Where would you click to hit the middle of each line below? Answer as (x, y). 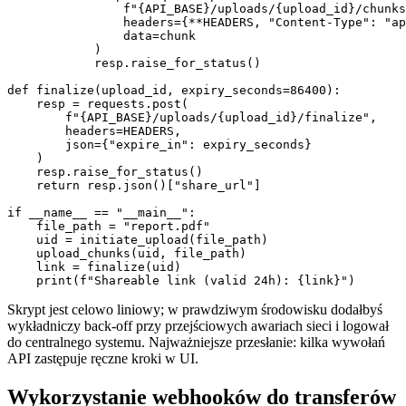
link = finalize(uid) (94, 267)
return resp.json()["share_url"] (134, 186)
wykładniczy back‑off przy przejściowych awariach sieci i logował (198, 326)
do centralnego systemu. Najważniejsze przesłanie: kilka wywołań (196, 343)
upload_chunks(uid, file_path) (127, 254)
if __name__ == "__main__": (101, 213)
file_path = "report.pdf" (109, 227)
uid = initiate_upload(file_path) (138, 240)
